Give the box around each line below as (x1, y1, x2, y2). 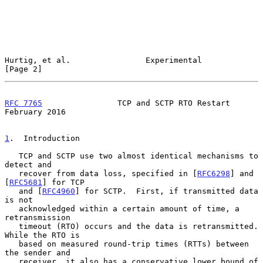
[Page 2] (5, 64, 42, 73)
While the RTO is (5, 230, 80, 240)
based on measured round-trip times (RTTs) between (5, 239, 19, 248)
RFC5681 (9, 177, 42, 187)
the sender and (5, 248, 70, 257)
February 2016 (5, 107, 66, 116)
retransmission (5, 213, 70, 222)
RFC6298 (197, 168, 230, 178)
